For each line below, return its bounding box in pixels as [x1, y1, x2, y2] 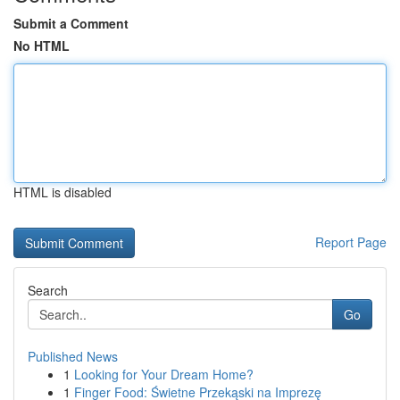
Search [28, 281, 68, 299]
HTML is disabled [13, 183, 112, 201]
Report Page [315, 233, 387, 251]
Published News [28, 347, 118, 365]
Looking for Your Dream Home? [74, 365, 254, 383]
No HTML [13, 37, 70, 54]
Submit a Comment [13, 14, 129, 32]
